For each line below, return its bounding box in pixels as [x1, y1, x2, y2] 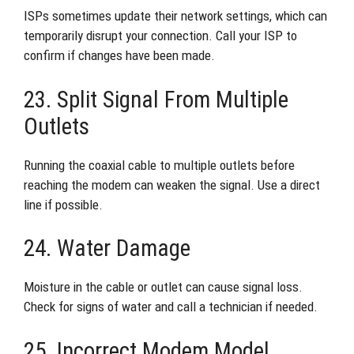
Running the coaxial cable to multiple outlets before [24, 156, 295, 173]
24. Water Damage [24, 235, 190, 262]
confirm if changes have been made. [24, 47, 215, 63]
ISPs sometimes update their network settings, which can [24, 8, 327, 24]
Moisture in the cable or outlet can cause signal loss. [24, 279, 303, 295]
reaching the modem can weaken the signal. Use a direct [24, 176, 320, 193]
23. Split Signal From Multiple [24, 85, 288, 113]
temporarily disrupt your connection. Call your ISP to [24, 28, 297, 43]
